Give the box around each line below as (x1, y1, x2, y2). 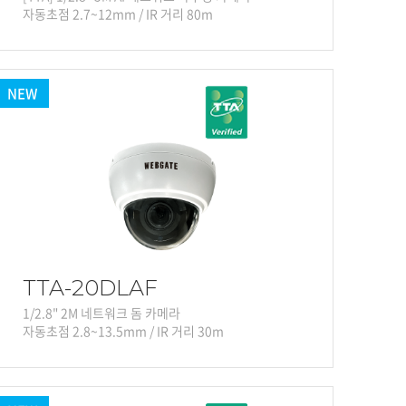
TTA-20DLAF (23, 275, 158, 302)
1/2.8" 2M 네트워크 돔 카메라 (23, 304, 180, 323)
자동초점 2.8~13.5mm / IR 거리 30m (23, 322, 224, 341)
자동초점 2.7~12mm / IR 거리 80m (23, 5, 213, 24)
